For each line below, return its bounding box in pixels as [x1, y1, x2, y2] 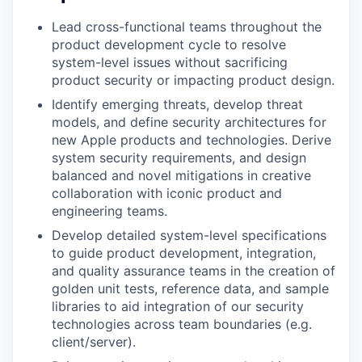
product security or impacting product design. [52, 72, 335, 89]
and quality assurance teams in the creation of [52, 263, 335, 280]
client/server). [52, 334, 136, 351]
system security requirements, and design [52, 149, 306, 166]
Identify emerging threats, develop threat [52, 96, 303, 113]
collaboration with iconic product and [52, 185, 282, 202]
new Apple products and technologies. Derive [52, 132, 331, 149]
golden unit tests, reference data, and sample [52, 280, 329, 297]
